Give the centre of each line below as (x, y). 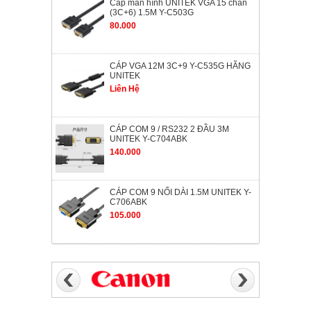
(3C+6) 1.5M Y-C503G (152, 13)
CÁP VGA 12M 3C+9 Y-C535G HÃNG (180, 66)
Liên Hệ (125, 89)
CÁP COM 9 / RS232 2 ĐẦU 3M (169, 129)
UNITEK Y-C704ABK (149, 139)
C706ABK (128, 202)
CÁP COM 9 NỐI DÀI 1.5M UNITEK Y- (180, 193)
